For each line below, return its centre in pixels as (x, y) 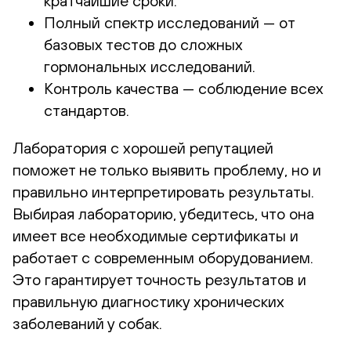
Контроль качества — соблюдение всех (184, 88)
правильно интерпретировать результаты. (163, 191)
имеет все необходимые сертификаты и (156, 235)
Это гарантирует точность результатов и (159, 279)
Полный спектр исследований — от (169, 22)
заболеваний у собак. (87, 323)
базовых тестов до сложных (143, 44)
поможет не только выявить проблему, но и (167, 169)
